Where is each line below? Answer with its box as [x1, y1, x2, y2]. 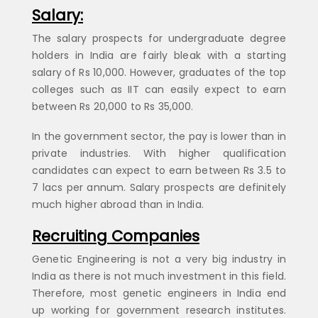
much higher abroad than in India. [32, 197, 204, 212]
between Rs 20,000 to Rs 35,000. [32, 99, 194, 114]
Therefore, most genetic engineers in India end [32, 286, 286, 301]
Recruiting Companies [32, 226, 199, 247]
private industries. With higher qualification [32, 146, 286, 160]
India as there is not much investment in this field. [32, 269, 286, 284]
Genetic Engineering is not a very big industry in [32, 252, 286, 267]
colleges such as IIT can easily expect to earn [32, 82, 286, 97]
